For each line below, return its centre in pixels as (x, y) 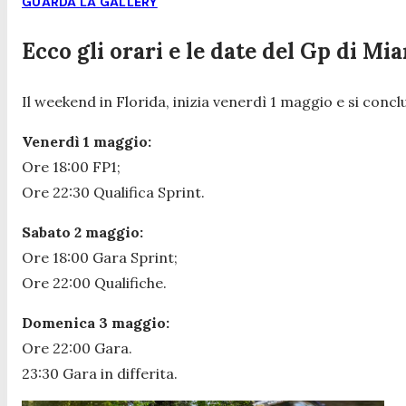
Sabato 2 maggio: (82, 232)
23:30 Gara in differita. (100, 373)
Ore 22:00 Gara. (77, 348)
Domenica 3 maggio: (97, 322)
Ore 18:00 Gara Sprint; (100, 257)
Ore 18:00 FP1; (71, 166)
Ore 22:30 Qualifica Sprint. (113, 192)
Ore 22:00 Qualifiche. (94, 282)
